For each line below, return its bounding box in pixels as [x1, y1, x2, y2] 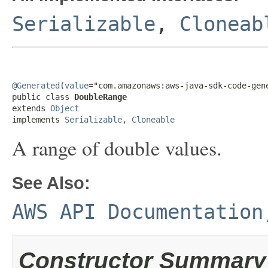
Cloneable [132, 115, 175, 124]
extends [12, 103, 50, 113]
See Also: [12, 173, 90, 193]
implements [12, 115, 65, 124]
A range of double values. [12, 134, 222, 162]
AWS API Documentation [12, 200, 263, 224]
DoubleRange [74, 92, 127, 102]
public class [12, 92, 74, 102]
